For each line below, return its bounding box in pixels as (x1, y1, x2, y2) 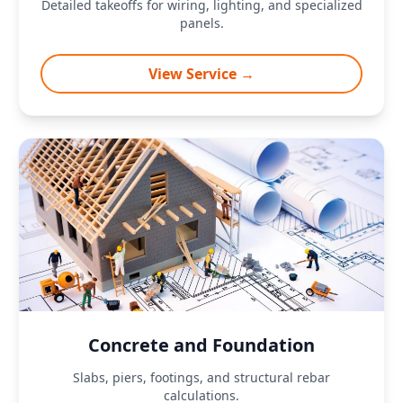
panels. (179, 14, 224, 31)
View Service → (148, 64, 255, 84)
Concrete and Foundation (88, 333, 315, 357)
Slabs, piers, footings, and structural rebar (73, 369, 330, 386)
